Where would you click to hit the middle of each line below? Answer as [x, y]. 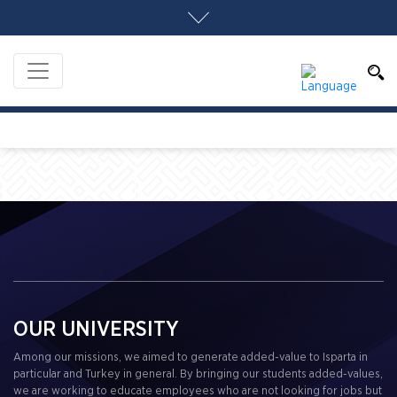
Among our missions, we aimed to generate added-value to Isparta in [191, 358]
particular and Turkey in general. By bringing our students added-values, [198, 374]
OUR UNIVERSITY [96, 330]
